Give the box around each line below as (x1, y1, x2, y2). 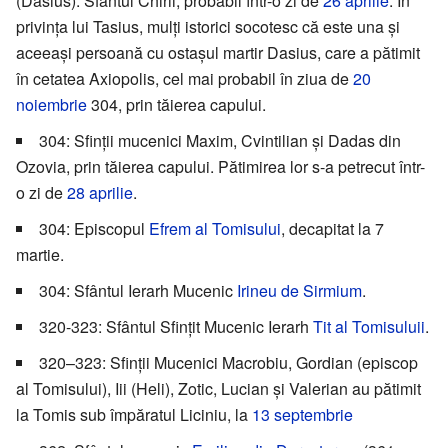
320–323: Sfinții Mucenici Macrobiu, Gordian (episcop (39, 351, 418, 375)
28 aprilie (67, 181, 133, 205)
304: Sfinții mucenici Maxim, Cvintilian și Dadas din (39, 129, 401, 153)
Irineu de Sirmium (237, 279, 362, 303)
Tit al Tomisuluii (313, 315, 425, 339)
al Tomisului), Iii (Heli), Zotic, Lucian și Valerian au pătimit (16, 377, 421, 401)
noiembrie (16, 93, 87, 117)
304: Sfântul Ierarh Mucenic (39, 279, 237, 303)
